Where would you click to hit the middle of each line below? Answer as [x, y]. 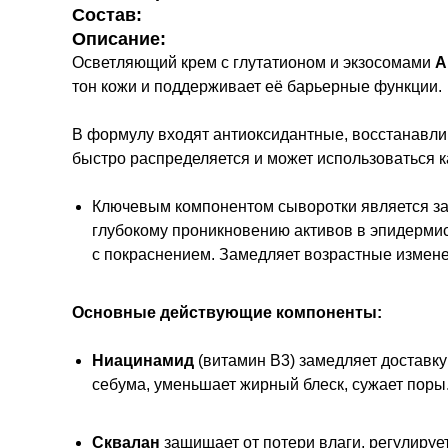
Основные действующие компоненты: [227, 312]
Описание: [119, 38]
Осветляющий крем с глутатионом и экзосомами [253, 62]
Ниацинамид [145, 360]
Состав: [107, 14]
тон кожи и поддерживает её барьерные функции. [257, 86]
